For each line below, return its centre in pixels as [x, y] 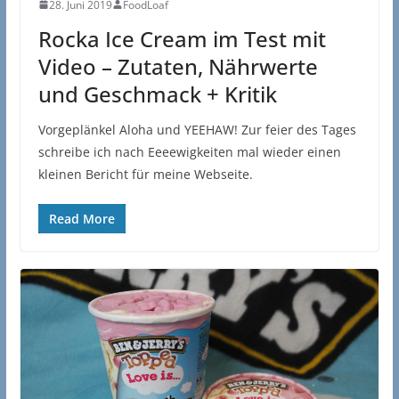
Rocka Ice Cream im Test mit [182, 38]
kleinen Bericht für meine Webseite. [145, 174]
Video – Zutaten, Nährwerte [178, 66]
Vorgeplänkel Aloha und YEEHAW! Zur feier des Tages [197, 129]
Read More [81, 218]
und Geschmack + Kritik [157, 94]
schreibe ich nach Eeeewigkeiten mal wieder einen [189, 151]
